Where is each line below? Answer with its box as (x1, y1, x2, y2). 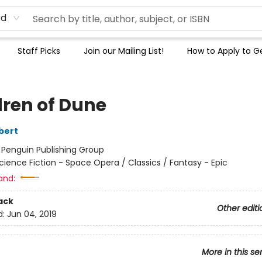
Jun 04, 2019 (6, 208, 57, 220)
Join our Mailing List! (84, 45, 164, 57)
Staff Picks (18, 45, 60, 57)
